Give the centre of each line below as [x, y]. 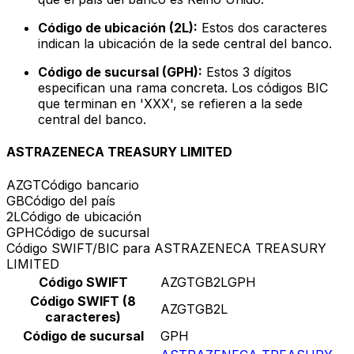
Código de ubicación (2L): [118, 28]
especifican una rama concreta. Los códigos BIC [183, 88]
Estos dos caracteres [262, 28]
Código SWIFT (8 [83, 301]
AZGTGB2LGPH [208, 282]
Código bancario [90, 185]
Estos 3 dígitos [247, 72]
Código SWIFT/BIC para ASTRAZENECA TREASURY [166, 248]
